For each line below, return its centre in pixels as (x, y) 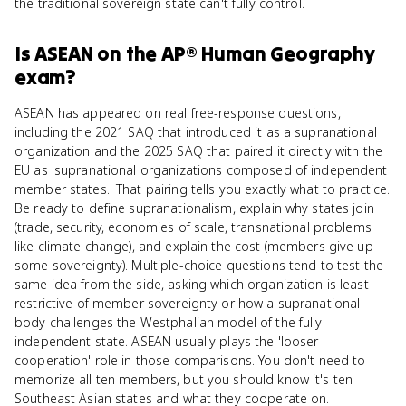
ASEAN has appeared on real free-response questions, (178, 113)
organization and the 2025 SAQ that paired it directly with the (199, 151)
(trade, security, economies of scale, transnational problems (193, 227)
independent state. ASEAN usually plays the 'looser (167, 341)
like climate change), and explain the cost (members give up (194, 246)
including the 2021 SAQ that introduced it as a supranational (196, 132)
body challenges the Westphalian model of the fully (169, 322)
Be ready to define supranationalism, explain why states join (194, 208)
